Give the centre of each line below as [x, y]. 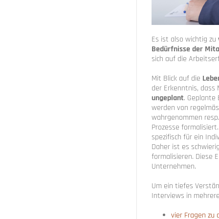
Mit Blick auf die [176, 78]
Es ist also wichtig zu [185, 39]
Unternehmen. [174, 166]
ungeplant [168, 98]
